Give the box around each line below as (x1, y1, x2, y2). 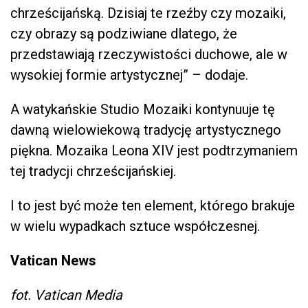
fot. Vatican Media (10, 286, 122, 303)
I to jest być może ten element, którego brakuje (10, 197, 295, 214)
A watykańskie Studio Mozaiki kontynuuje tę (10, 100, 275, 118)
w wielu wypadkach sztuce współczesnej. (10, 217, 260, 234)
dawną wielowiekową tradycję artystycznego (10, 121, 281, 138)
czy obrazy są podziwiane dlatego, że (10, 25, 237, 42)
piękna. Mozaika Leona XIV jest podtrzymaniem (10, 142, 298, 159)
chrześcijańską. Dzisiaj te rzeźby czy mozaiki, (10, 4, 286, 21)
